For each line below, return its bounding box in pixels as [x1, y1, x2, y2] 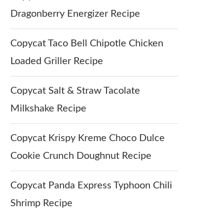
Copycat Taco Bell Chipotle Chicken [10, 38, 163, 48]
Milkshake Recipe [10, 104, 86, 113]
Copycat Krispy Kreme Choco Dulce [10, 133, 165, 143]
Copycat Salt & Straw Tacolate [10, 86, 140, 96]
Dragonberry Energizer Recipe [10, 9, 140, 19]
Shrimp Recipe [10, 198, 73, 208]
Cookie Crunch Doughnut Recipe [10, 151, 151, 161]
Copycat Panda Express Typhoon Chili [10, 181, 172, 190]
